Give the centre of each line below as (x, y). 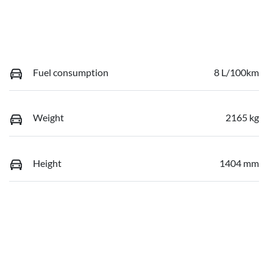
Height (47, 163)
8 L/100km (236, 72)
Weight (48, 118)
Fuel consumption (71, 72)
